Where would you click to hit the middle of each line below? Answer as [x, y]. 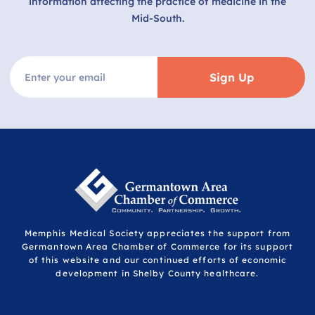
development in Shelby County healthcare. [157, 273]
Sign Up [231, 78]
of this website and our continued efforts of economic [157, 259]
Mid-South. [157, 19]
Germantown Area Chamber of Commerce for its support [157, 246]
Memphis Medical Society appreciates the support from [157, 233]
